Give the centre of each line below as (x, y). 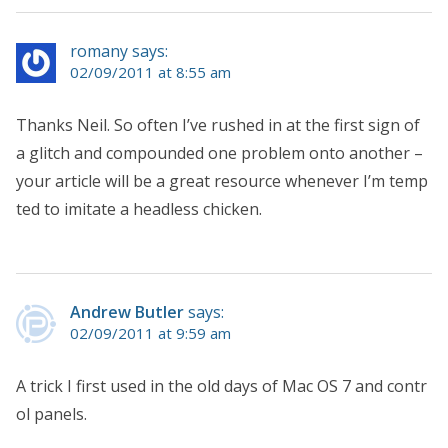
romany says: (119, 50)
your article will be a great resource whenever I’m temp (222, 180)
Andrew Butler (127, 311)
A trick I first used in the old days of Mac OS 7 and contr (221, 385)
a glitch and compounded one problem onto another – (219, 152)
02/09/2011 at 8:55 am (150, 71)
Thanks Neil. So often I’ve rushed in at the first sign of (218, 124)
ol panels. (51, 413)
